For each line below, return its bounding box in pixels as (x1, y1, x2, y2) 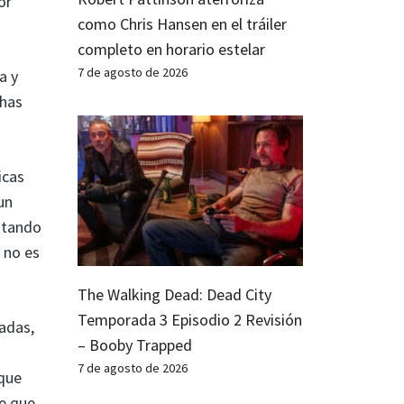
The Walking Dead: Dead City (78, 283, 271, 305)
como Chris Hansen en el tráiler (78, 13, 287, 34)
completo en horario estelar (78, 38, 265, 60)
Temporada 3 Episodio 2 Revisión (78, 308, 302, 330)
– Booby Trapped (78, 334, 192, 355)
